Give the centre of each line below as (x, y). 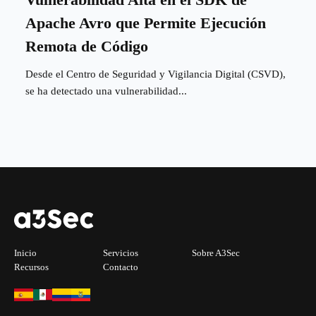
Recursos (31, 267)
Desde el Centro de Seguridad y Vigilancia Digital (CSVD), (156, 74)
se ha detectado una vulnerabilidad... (106, 91)
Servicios (120, 253)
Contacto (120, 267)
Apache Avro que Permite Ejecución (146, 23)
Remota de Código (87, 47)
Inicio (25, 253)
